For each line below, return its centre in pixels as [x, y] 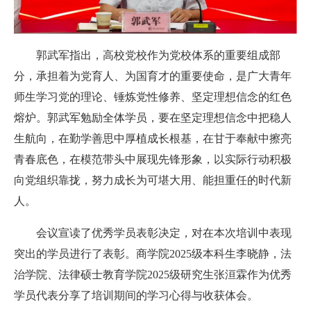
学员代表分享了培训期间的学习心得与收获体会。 [136, 295]
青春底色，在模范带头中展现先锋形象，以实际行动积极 [153, 159]
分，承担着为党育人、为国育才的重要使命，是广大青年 [153, 76]
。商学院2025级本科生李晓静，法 [208, 253]
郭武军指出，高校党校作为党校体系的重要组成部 [158, 55]
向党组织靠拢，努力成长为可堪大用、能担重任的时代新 [153, 180]
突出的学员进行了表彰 [69, 253]
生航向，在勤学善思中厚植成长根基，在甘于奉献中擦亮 [153, 138]
